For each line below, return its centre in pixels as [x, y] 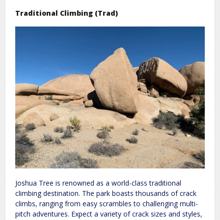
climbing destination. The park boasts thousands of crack [106, 193]
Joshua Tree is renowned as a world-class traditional [98, 183]
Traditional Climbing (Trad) [67, 13]
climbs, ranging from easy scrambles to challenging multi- [107, 203]
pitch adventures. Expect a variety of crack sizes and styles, [109, 214]
